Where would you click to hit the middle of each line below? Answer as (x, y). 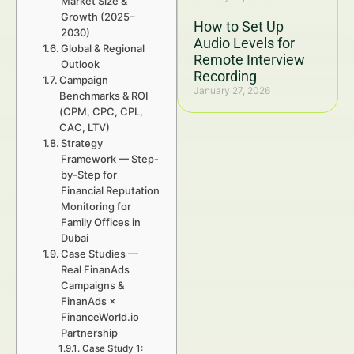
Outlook (81, 64)
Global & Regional (103, 48)
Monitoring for (96, 206)
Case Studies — (100, 254)
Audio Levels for (244, 43)
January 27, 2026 (232, 90)
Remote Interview (249, 60)
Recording (225, 76)
